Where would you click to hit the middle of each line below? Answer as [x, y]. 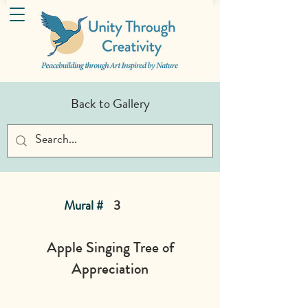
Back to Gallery [110, 103]
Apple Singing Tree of [110, 247]
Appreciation [110, 268]
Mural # [85, 205]
